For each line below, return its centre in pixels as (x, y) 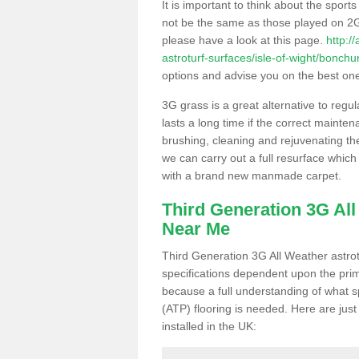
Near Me (196, 228)
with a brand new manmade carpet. (252, 175)
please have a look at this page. (244, 40)
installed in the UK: (209, 326)
